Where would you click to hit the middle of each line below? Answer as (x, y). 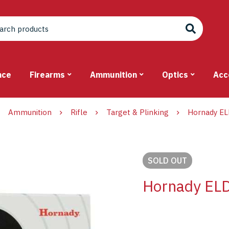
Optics (175, 75)
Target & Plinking (138, 112)
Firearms (47, 75)
